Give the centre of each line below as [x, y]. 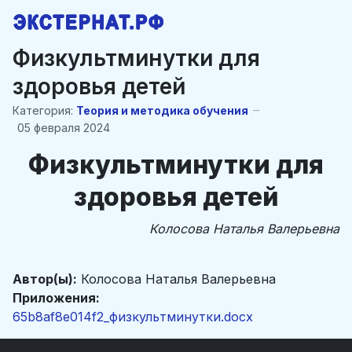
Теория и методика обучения [162, 110]
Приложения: [56, 298]
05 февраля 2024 [64, 128]
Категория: [43, 110]
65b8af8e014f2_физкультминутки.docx [133, 317]
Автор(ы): [45, 279]
